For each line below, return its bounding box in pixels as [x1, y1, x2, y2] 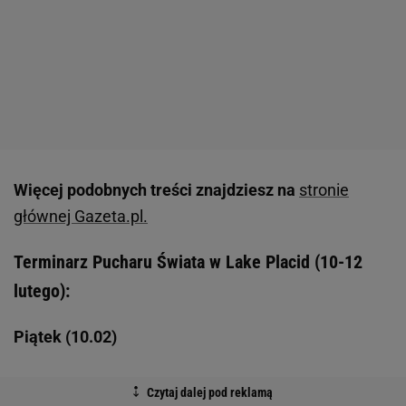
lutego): [14, 280, 70, 303]
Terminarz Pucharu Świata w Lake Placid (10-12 [14, 251, 362, 274]
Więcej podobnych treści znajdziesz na [14, 180, 295, 200]
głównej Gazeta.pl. [14, 207, 148, 227]
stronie [299, 180, 349, 200]
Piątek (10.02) [14, 327, 117, 347]
